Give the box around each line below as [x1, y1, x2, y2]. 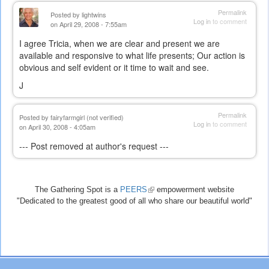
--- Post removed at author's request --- [19, 140, 169, 153]
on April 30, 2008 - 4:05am [19, 122, 95, 132]
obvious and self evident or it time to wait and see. [19, 61, 209, 74]
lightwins [82, 10, 106, 20]
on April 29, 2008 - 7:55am [50, 19, 127, 29]
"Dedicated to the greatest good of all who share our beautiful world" [17, 196, 252, 206]
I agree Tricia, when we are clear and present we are [19, 37, 220, 50]
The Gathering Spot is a [35, 185, 120, 195]
